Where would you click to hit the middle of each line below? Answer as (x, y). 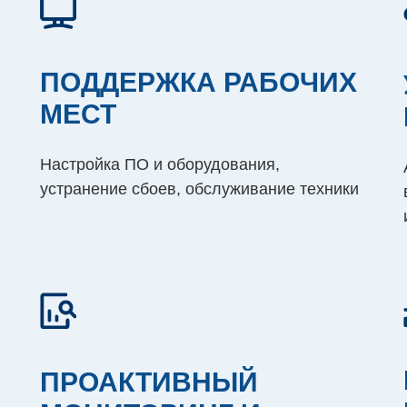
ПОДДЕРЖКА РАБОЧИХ (199, 83)
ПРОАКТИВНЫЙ (149, 382)
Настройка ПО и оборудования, (160, 165)
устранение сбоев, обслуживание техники (199, 189)
